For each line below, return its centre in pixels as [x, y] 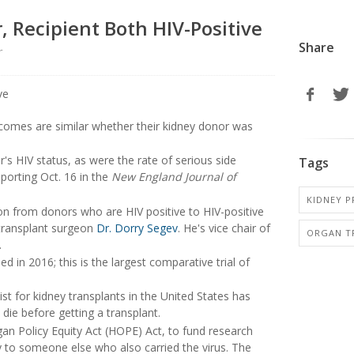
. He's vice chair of [224, 228]
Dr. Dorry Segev [137, 228]
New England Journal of [174, 177]
